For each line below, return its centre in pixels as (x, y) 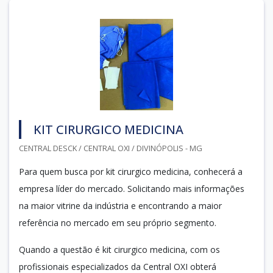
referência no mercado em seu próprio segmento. (118, 222)
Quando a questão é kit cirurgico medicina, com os (119, 249)
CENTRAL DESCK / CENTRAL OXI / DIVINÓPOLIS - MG (111, 148)
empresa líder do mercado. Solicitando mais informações (132, 188)
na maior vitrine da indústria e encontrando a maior (120, 205)
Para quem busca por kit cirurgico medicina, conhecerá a (131, 171)
